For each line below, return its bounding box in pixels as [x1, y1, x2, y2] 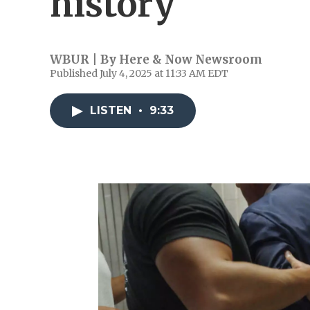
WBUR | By [50, 52, 119, 67]
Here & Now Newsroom [119, 52, 262, 67]
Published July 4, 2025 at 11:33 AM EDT [50, 67, 228, 80]
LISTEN [90, 104, 135, 117]
